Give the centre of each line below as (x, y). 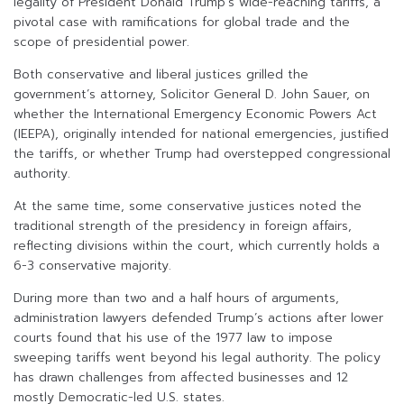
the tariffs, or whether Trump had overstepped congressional (202, 154)
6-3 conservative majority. (92, 266)
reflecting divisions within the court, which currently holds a (197, 246)
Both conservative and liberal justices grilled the (161, 75)
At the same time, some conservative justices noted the (188, 207)
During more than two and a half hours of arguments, (176, 298)
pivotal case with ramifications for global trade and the (182, 23)
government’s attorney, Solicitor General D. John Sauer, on (192, 95)
